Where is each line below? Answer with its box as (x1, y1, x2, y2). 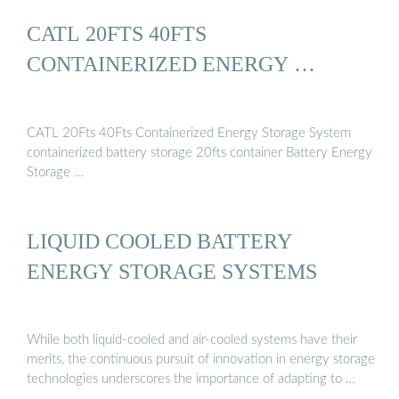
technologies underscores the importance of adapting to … (27, 372, 355, 387)
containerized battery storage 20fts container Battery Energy (27, 145, 372, 159)
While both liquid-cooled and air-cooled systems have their (27, 333, 357, 347)
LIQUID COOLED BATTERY (27, 228, 292, 253)
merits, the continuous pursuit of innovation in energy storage (27, 353, 375, 367)
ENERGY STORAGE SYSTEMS (27, 258, 317, 283)
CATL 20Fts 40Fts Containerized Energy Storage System (27, 126, 351, 140)
